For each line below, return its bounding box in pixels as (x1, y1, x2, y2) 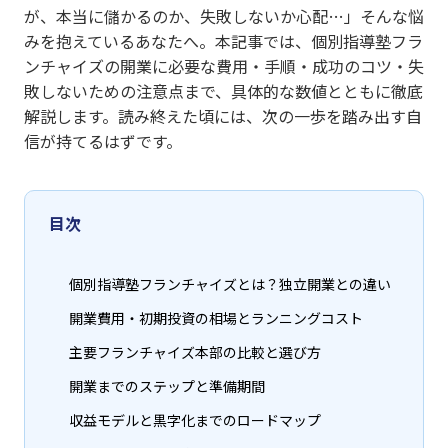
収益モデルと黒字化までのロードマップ (69, 410, 321, 431)
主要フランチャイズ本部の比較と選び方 (69, 342, 321, 363)
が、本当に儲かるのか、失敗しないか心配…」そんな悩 (24, 4, 424, 29)
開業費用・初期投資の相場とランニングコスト (69, 308, 363, 329)
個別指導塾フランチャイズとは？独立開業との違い (69, 274, 391, 295)
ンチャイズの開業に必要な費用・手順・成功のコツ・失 (24, 54, 424, 79)
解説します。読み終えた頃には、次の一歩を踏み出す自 (24, 104, 422, 129)
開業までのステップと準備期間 (69, 376, 265, 397)
